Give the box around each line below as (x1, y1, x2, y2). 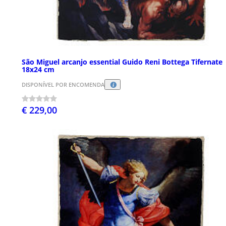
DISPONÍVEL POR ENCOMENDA (22, 81, 104, 89)
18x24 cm (22, 64, 54, 74)
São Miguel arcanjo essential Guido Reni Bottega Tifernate (22, 56, 222, 67)
